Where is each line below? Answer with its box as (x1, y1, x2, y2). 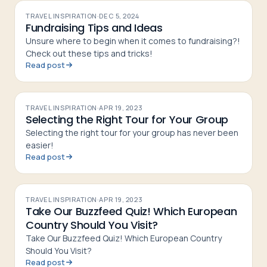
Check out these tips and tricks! (26, 47, 153, 59)
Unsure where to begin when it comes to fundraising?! (26, 35, 240, 46)
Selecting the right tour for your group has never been (26, 126, 238, 138)
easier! (26, 139, 54, 151)
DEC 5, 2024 (99, 11, 139, 20)
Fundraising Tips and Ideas (26, 20, 163, 35)
